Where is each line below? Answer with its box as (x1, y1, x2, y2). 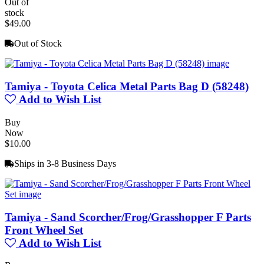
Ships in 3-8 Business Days (14, 158, 116, 169)
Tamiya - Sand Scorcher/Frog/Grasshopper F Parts (5, 210, 251, 223)
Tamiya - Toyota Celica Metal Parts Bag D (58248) (5, 80, 249, 93)
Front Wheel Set (5, 223, 83, 236)
